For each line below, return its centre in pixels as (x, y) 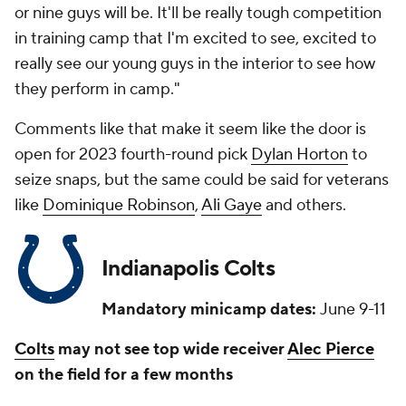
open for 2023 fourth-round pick (133, 155)
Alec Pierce (331, 349)
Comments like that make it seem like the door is (190, 129)
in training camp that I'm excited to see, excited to (195, 39)
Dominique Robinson (119, 205)
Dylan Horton (300, 155)
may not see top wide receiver (171, 349)
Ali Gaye (232, 205)
